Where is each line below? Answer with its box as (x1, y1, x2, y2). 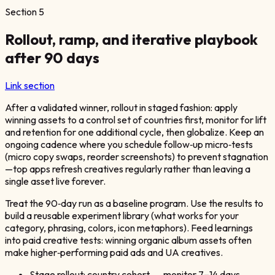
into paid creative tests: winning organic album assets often (5, 233, 252, 246)
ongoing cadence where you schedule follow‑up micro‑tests (5, 137, 253, 150)
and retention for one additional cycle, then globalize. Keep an (5, 125, 264, 138)
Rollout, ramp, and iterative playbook (5, 29, 258, 48)
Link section (5, 79, 55, 91)
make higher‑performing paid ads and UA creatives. (5, 246, 223, 258)
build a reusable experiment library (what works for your (5, 209, 239, 222)
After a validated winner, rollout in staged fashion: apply (5, 101, 238, 114)
